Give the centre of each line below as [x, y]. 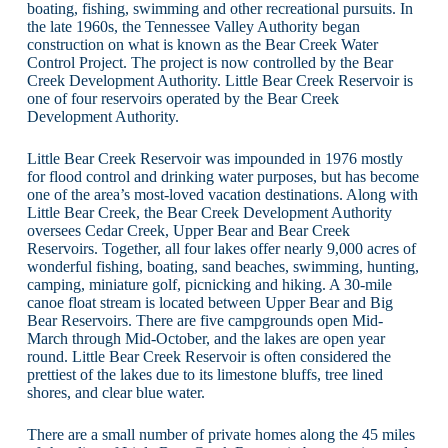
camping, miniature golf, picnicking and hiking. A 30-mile [209, 284]
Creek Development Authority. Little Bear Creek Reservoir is [219, 80]
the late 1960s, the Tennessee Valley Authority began [193, 26]
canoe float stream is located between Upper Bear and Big [209, 302]
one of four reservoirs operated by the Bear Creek [182, 98]
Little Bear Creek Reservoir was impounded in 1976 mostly [214, 158]
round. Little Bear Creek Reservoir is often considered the [208, 356]
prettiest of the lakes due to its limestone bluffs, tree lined [204, 374]
